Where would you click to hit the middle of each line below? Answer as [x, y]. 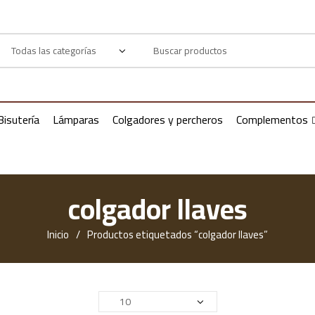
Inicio [58, 234]
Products [158, 42]
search [153, 59]
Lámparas [76, 120]
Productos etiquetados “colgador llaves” [178, 234]
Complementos [272, 120]
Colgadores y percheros [168, 120]
